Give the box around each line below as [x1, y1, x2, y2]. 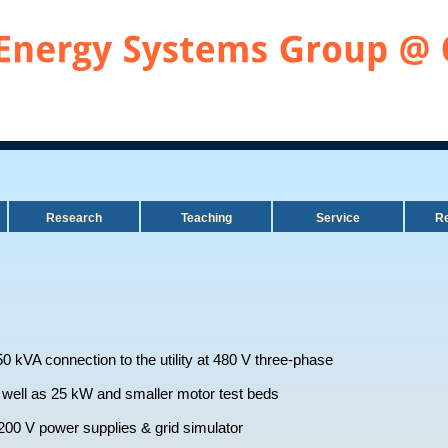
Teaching [180, 211, 232, 225]
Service [316, 211, 360, 225]
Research [46, 211, 102, 225]
